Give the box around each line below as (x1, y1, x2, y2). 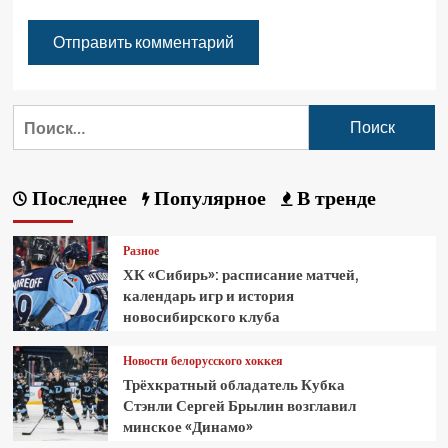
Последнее (26, 183, 127, 211)
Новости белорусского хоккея (122, 353, 283, 370)
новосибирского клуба (122, 306, 280, 328)
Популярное (148, 183, 266, 211)
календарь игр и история (122, 285, 294, 307)
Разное (122, 243, 159, 260)
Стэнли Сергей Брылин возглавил (122, 395, 356, 417)
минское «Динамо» (122, 416, 253, 438)
